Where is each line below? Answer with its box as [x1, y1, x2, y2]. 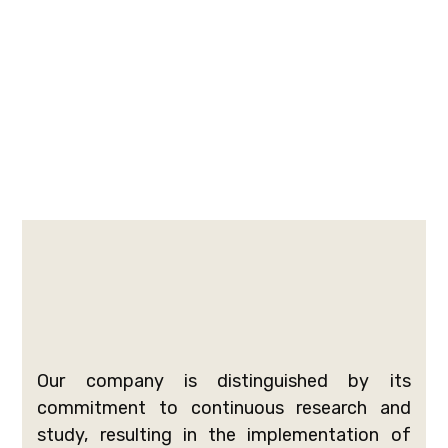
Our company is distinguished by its [37, 369, 411, 392]
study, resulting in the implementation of [37, 423, 411, 446]
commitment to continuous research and [37, 396, 411, 419]
